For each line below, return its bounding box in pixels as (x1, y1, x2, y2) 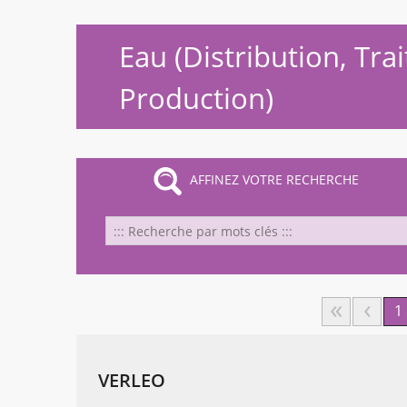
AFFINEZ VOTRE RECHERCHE (190, 171, 359, 189)
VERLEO (98, 368, 165, 393)
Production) (118, 78, 273, 117)
